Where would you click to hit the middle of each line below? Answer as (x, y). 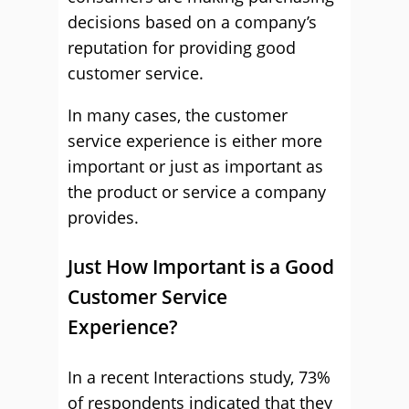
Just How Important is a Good (201, 267)
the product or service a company (197, 192)
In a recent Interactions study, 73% (199, 377)
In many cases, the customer (178, 115)
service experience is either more (195, 141)
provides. (103, 217)
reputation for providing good (182, 47)
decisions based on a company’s (192, 22)
